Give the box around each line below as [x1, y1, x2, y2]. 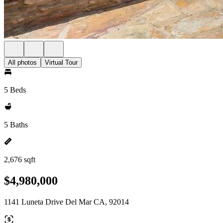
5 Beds [4, 86, 26, 94]
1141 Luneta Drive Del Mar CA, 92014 [4, 197, 129, 206]
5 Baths [4, 120, 28, 129]
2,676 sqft [4, 155, 35, 164]
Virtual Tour [45, 59, 78, 66]
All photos [8, 59, 37, 66]
